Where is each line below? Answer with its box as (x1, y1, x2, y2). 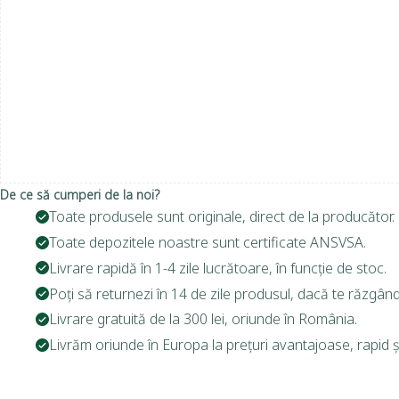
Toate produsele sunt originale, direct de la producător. (49, 207, 395, 227)
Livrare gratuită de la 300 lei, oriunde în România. (49, 309, 357, 330)
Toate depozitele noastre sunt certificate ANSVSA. (49, 232, 366, 252)
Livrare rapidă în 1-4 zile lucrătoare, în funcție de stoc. (49, 257, 387, 278)
